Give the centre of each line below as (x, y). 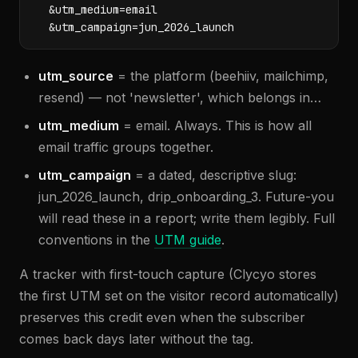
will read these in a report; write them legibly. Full (187, 218)
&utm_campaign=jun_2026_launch (135, 27)
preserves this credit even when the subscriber (162, 317)
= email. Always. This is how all (215, 125)
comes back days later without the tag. (136, 339)
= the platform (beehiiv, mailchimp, (221, 76)
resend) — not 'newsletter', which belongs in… (180, 97)
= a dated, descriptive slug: (214, 175)
